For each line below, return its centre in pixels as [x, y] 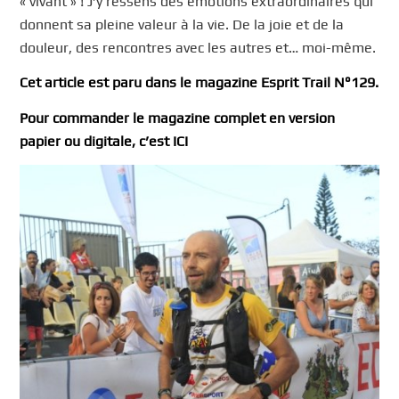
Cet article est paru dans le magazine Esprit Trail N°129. [199, 83]
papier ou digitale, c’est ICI [104, 141]
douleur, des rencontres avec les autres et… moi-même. [198, 47]
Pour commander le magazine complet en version [178, 118]
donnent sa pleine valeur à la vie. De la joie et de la [182, 24]
